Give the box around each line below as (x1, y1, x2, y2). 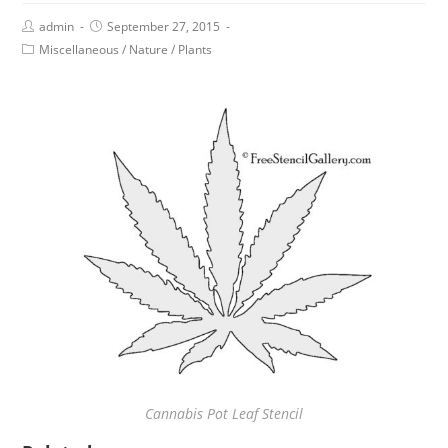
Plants (178, 41, 213, 58)
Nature (129, 41, 169, 58)
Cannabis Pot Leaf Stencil (145, 403, 303, 423)
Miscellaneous (39, 41, 120, 58)
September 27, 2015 (107, 18, 221, 35)
